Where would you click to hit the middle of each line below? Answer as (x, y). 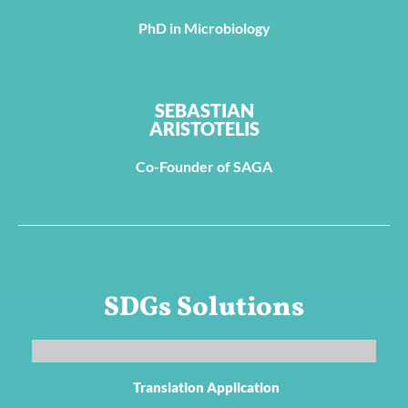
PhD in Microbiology (204, 27)
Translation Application (206, 387)
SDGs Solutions (204, 307)
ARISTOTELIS (204, 129)
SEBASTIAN (204, 111)
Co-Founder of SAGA (204, 167)
